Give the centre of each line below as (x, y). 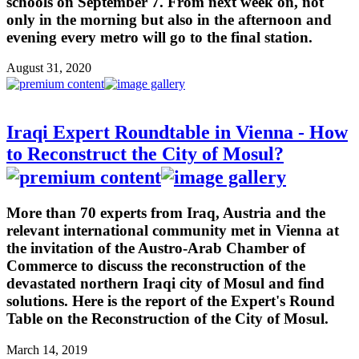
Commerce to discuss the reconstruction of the (156, 266)
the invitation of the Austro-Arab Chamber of (156, 248)
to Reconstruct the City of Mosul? (145, 154)
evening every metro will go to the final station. (159, 37)
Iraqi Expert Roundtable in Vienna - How (177, 133)
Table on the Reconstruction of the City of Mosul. (167, 319)
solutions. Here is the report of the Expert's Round (171, 301)
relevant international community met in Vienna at (173, 231)
